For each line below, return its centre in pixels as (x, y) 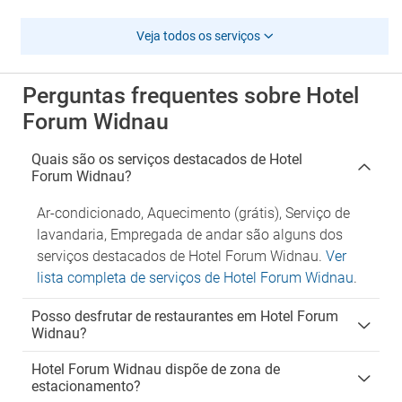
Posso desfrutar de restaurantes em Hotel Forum (185, 316)
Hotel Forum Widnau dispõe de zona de (156, 369)
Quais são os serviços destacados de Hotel (167, 159)
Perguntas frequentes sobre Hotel (191, 96)
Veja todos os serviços (198, 36)
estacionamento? (86, 386)
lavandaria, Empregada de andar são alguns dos (190, 235)
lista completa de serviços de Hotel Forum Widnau (195, 278)
